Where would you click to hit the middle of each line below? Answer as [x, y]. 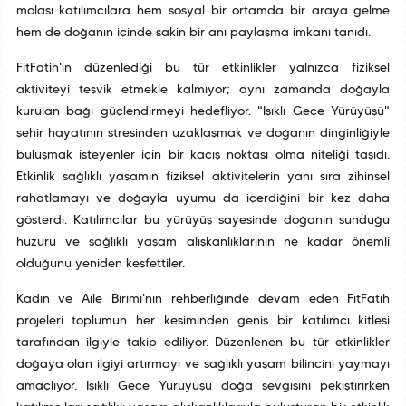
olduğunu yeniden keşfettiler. [100, 265]
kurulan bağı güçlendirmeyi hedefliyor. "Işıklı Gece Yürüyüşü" [203, 112]
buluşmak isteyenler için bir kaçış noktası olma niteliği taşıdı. [203, 156]
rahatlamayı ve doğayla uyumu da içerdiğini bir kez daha [203, 199]
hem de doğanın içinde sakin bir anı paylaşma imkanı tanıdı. [193, 34]
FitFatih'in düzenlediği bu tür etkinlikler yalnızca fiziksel [203, 69]
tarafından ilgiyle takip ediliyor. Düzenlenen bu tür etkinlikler [203, 343]
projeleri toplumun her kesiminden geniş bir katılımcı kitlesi [203, 322]
